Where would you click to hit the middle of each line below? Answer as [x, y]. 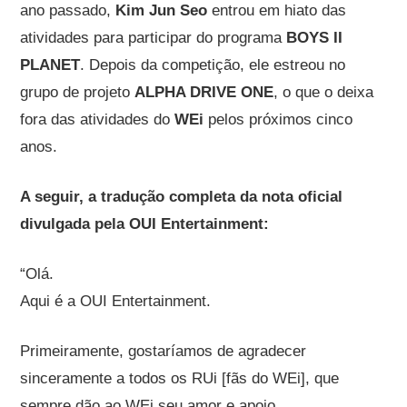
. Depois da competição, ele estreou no [213, 65]
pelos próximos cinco [278, 120]
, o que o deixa [324, 93]
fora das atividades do [98, 120]
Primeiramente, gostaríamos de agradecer [164, 352]
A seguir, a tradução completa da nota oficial [182, 197]
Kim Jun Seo [162, 11]
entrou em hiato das [277, 11]
